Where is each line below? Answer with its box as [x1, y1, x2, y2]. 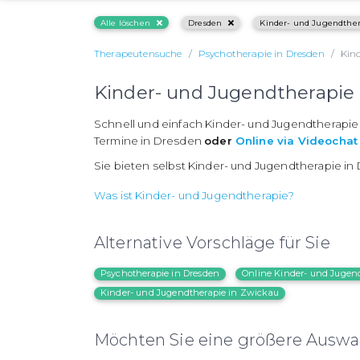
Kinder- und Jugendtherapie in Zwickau [100, 287, 279, 299]
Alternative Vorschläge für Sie [94, 233, 330, 253]
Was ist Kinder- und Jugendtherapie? [94, 189, 295, 202]
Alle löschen [100, 17, 150, 28]
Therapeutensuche [94, 47, 182, 60]
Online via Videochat [235, 134, 358, 148]
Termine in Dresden [94, 134, 205, 148]
